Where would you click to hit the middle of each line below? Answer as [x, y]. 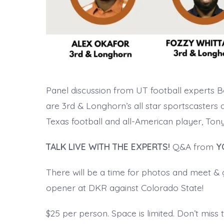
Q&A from [194, 146]
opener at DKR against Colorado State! [125, 187]
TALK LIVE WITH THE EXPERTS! [109, 146]
